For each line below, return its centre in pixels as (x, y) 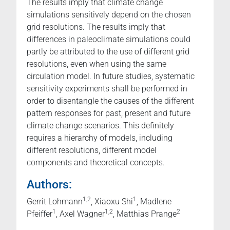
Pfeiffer (40, 214)
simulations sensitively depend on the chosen (109, 15)
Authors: (49, 185)
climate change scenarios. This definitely (100, 126)
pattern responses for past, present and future (109, 113)
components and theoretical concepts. (96, 163)
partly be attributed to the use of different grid (108, 52)
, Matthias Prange (145, 214)
